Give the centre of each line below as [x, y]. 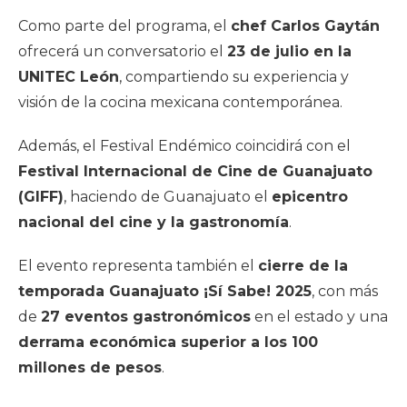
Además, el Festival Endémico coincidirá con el [184, 145]
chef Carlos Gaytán [305, 25]
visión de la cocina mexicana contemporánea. [180, 102]
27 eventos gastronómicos [146, 316]
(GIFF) [41, 196]
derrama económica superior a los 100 [168, 342]
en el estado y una [319, 316]
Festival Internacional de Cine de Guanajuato [195, 171]
